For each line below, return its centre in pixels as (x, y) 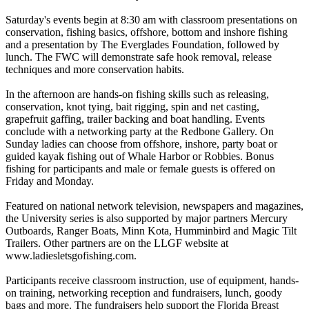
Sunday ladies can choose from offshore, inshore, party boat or (141, 143)
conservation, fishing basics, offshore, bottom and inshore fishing (147, 32)
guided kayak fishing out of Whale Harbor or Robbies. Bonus (140, 156)
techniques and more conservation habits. (95, 69)
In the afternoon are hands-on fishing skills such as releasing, (137, 94)
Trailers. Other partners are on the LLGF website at (117, 243)
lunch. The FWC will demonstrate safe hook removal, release (139, 57)
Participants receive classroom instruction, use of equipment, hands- (152, 280)
